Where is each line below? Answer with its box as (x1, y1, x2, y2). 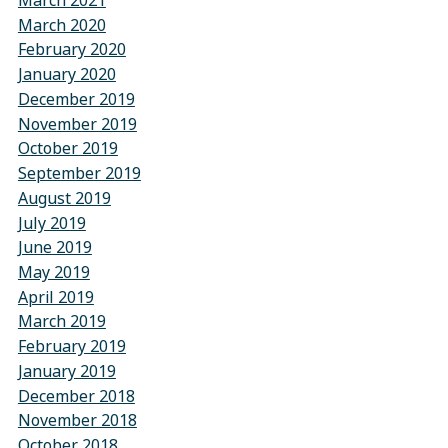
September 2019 (17, 161, 141, 185)
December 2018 (17, 384, 135, 408)
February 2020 (17, 38, 126, 62)
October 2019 (17, 137, 118, 161)
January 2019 (17, 359, 116, 383)
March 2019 (17, 310, 106, 334)
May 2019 (17, 260, 90, 284)
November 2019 (17, 112, 137, 136)
